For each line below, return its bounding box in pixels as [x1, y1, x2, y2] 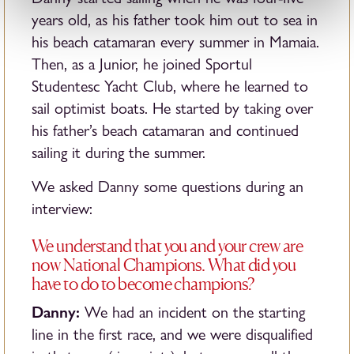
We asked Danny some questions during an [32, 178, 303, 196]
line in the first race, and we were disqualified [32, 326, 313, 344]
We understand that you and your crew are [32, 235, 303, 256]
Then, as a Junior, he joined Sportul [32, 55, 252, 73]
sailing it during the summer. [32, 144, 205, 162]
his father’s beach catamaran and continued [32, 122, 299, 140]
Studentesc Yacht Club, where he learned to [32, 77, 308, 96]
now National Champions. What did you [32, 254, 296, 275]
